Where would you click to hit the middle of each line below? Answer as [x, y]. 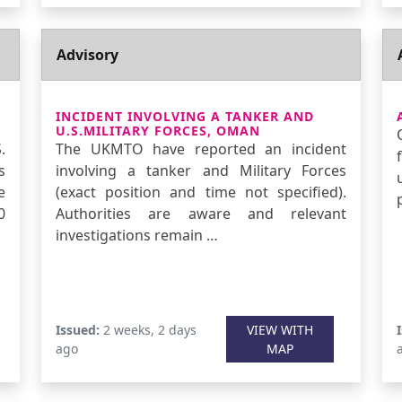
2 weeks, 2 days [148, 330]
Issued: [78, 330]
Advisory [87, 55]
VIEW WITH [280, 330]
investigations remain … [137, 235]
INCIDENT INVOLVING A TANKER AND [185, 116]
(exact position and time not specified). [201, 192]
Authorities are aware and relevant [201, 214]
